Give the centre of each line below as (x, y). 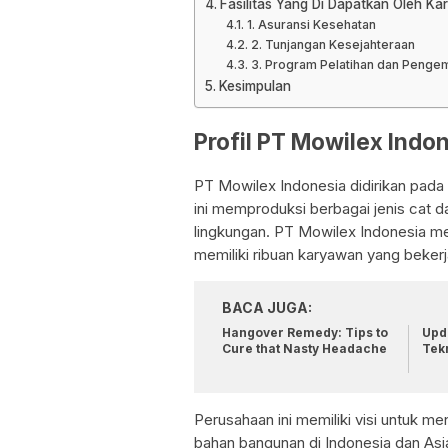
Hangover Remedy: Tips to (305, 333)
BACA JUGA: (267, 308)
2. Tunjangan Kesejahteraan (332, 44)
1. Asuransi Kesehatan (311, 24)
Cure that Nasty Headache (304, 349)
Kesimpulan (254, 86)
